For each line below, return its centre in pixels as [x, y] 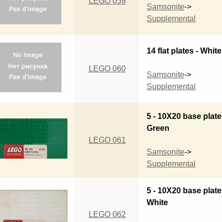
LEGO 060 [107, 68]
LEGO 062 [107, 214]
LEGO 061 [107, 140]
